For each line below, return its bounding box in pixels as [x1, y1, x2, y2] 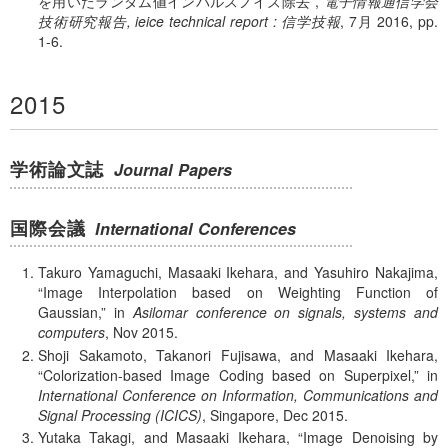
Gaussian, [38, 301, 101, 322]
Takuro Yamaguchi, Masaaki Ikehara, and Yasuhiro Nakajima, [38, 261, 438, 282]
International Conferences [95, 216, 297, 240]
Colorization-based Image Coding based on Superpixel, [43, 364, 414, 385]
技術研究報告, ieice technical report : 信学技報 [38, 11, 341, 32]
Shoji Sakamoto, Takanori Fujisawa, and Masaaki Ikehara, [38, 344, 438, 365]
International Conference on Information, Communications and [38, 384, 438, 405]
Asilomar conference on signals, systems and [132, 301, 439, 322]
